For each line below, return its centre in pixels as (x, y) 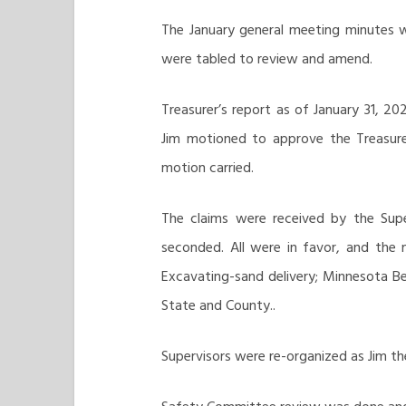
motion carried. (209, 168)
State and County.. (218, 305)
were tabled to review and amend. (269, 59)
